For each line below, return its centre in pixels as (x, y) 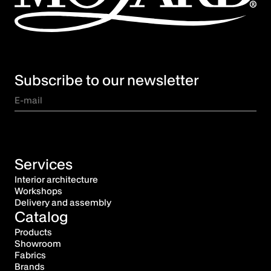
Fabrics (30, 255)
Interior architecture (56, 180)
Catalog (41, 217)
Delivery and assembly (63, 203)
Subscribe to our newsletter (107, 80)
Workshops (38, 191)
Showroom (38, 244)
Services (44, 165)
